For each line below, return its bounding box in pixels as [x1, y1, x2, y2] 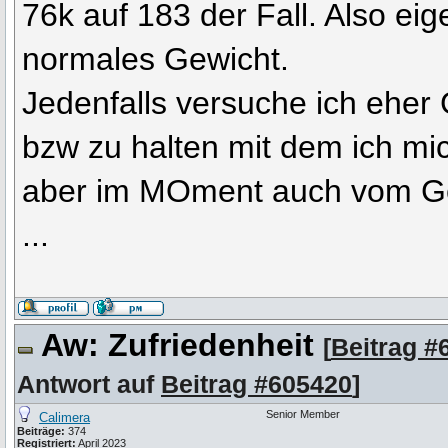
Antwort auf [17, 370, 161, 399]
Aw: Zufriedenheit [41, 327, 323, 364]
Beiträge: [17, 425, 65, 438]
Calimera [39, 410, 90, 426]
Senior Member [266, 408, 340, 421]
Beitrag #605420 [161, 370, 352, 399]
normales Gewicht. [22, 41, 290, 78]
